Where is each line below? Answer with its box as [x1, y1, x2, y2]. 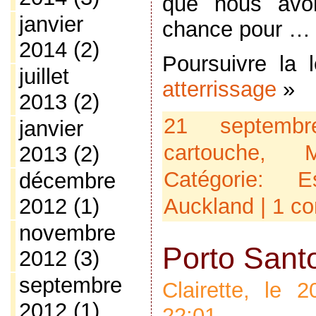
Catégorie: [163, 166, 298, 192]
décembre [18, 169, 116, 193]
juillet [18, 64, 69, 89]
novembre [18, 221, 116, 245]
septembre [18, 273, 122, 298]
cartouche [163, 140, 260, 165]
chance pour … [162, 17, 310, 42]
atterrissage [162, 77, 276, 102]
